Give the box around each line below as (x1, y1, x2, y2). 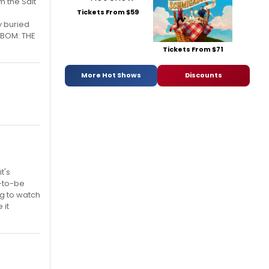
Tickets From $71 (162, 44, 223, 54)
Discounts (185, 70, 222, 80)
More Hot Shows (81, 70, 141, 80)
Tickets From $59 (76, 7, 139, 17)
